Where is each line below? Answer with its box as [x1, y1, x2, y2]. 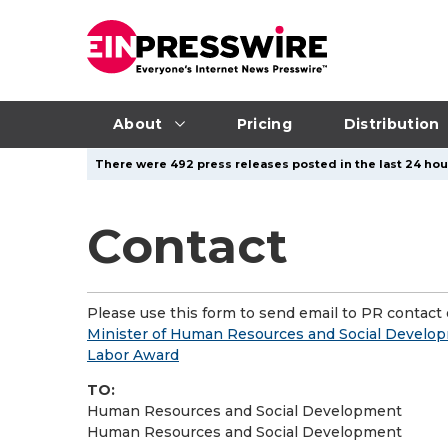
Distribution [343, 114, 440, 133]
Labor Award [87, 346, 179, 364]
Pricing [236, 114, 292, 133]
